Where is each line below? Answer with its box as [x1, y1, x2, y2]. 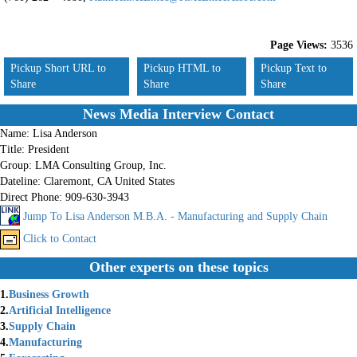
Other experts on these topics [88, 259, 269, 275]
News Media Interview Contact [83, 106, 274, 122]
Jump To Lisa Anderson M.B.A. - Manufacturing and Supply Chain [23, 210, 328, 223]
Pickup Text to [261, 62, 328, 74]
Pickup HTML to [143, 62, 222, 74]
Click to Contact [23, 233, 96, 245]
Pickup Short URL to [10, 62, 106, 74]
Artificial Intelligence [9, 304, 111, 316]
